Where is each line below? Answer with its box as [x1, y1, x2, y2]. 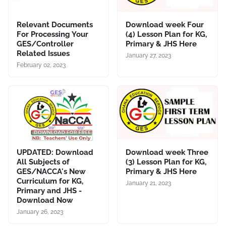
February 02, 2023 [17, 62, 66, 69]
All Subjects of [17, 157, 70, 167]
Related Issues [17, 49, 70, 59]
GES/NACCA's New [17, 167, 86, 177]
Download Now [17, 196, 73, 205]
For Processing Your [17, 30, 88, 39]
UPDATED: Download [17, 148, 93, 157]
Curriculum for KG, [17, 177, 83, 186]
